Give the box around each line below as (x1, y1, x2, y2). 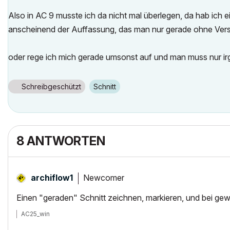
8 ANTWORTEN (16, 133, 105, 148)
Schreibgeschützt (22, 82, 81, 91)
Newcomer (83, 172, 124, 183)
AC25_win (21, 210, 50, 218)
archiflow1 (31, 172, 73, 183)
